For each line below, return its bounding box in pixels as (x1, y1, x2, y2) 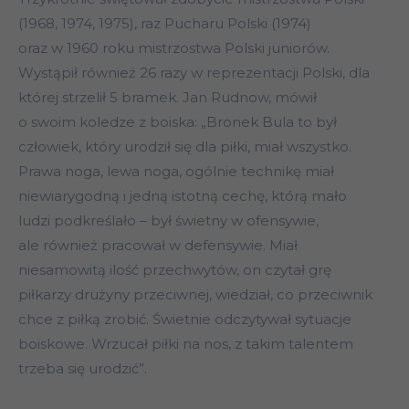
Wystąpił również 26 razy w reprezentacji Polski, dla (18, 64, 370, 82)
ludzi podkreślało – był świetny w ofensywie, (18, 212, 319, 230)
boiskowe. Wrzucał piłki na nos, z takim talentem (18, 335, 353, 353)
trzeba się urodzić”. (18, 360, 147, 378)
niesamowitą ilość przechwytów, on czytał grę (18, 261, 331, 279)
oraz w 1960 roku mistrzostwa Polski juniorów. (18, 39, 330, 58)
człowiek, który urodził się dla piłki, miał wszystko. (18, 138, 351, 156)
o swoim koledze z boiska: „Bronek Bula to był (18, 113, 337, 131)
